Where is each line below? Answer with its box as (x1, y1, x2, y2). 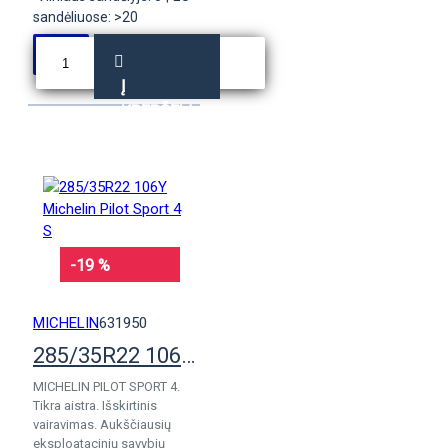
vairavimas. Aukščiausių (33, 417, 171, 432)
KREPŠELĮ (120, 101, 193, 121)
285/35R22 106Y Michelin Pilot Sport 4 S (181, 343, 195, 368)
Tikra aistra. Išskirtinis (33, 398, 157, 413)
